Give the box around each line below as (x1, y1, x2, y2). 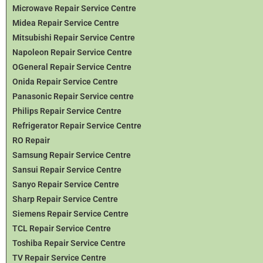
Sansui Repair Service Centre (12, 164, 122, 174)
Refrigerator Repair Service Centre (12, 120, 141, 130)
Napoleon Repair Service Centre (12, 47, 132, 57)
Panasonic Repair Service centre (12, 91, 134, 101)
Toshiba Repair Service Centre (12, 238, 126, 248)
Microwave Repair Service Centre (12, 3, 136, 13)
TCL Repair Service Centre (12, 223, 111, 233)
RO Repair (12, 135, 50, 145)
